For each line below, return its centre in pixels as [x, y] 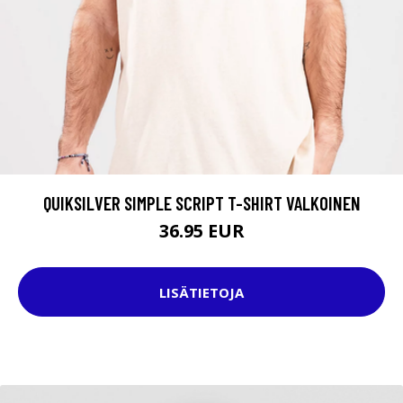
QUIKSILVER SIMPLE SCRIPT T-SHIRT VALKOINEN [201, 203]
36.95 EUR [201, 231]
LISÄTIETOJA [201, 292]
